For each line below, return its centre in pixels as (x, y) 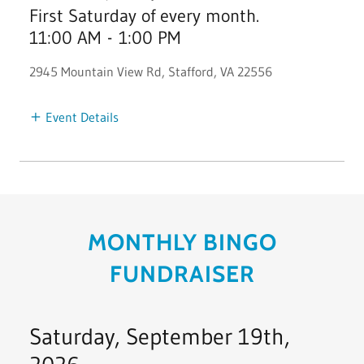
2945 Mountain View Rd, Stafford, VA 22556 (151, 71)
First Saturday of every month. (144, 15)
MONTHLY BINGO (182, 242)
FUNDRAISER (182, 273)
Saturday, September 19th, (160, 336)
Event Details (82, 117)
